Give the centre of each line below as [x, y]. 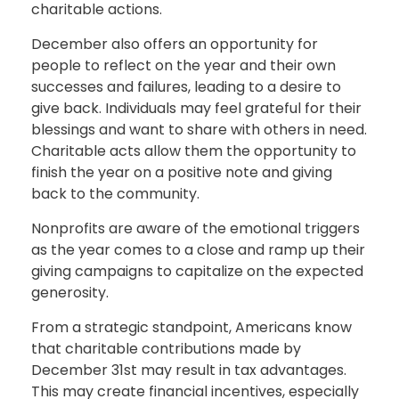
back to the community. [115, 193]
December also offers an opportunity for [175, 44]
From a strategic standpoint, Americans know [191, 327]
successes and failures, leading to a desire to [186, 86]
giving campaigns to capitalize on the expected [197, 271]
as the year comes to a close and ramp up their [198, 249]
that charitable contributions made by [166, 348]
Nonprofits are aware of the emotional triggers [195, 228]
